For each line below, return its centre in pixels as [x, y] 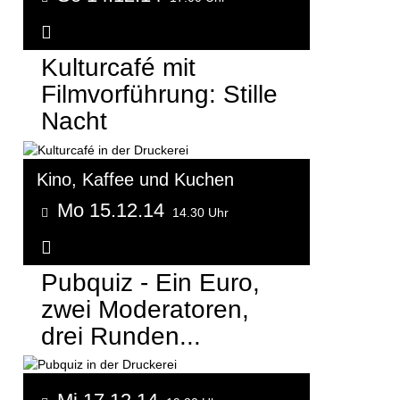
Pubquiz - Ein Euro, [150, 282]
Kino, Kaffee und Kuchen [135, 179]
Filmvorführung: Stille [159, 95]
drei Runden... [121, 336]
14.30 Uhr [200, 212]
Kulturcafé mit [118, 68]
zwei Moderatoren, [145, 309]
